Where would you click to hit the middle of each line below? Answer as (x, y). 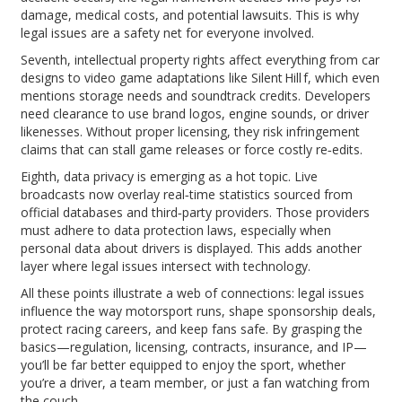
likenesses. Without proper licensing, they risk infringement (191, 131)
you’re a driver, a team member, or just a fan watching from (196, 382)
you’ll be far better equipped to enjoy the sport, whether (184, 364)
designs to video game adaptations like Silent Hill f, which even (201, 77)
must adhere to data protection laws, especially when (176, 230)
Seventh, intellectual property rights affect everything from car (201, 59)
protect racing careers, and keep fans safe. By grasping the (192, 328)
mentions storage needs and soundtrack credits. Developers (196, 95)
